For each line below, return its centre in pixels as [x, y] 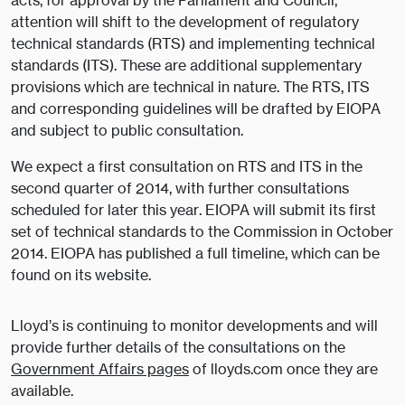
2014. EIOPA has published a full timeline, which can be [195, 254]
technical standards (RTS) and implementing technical [193, 44]
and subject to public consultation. [127, 131]
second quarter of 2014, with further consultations [180, 188]
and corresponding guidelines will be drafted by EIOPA [196, 109]
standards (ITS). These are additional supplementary [186, 66]
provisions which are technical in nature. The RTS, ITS [190, 87]
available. [42, 391]
